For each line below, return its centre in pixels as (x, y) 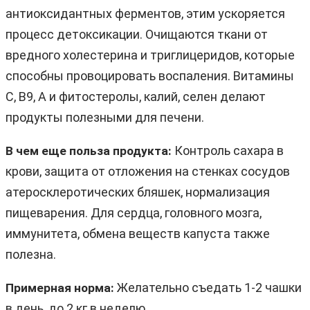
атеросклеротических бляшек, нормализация (138, 192)
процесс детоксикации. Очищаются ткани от (137, 34)
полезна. (31, 254)
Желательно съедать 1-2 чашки (208, 287)
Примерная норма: (60, 288)
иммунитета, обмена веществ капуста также (138, 233)
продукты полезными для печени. (105, 117)
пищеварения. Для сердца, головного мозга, (134, 212)
